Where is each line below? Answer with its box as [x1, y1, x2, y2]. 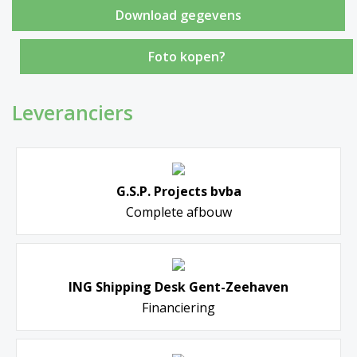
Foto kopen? [147, 47, 226, 65]
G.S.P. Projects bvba [116, 182, 241, 200]
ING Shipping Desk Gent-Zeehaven [69, 277, 288, 296]
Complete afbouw [125, 202, 232, 221]
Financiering [142, 298, 215, 316]
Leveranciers [12, 98, 133, 126]
